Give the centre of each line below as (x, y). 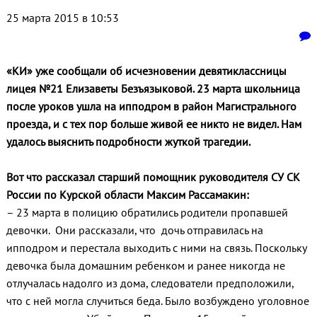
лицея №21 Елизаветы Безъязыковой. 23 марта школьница (153, 89)
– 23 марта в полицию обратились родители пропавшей (147, 213)
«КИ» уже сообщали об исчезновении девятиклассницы (148, 71)
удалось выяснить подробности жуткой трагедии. (128, 142)
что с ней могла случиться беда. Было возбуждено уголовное (157, 301)
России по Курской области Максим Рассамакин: (127, 195)
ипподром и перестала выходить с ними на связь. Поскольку (156, 248)
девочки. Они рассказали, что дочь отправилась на (134, 230)
